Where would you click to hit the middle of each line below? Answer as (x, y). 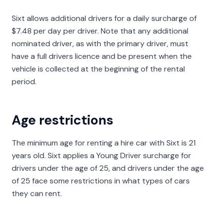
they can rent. (37, 193)
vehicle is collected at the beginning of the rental (98, 69)
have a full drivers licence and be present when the (102, 56)
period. (24, 82)
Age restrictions (63, 120)
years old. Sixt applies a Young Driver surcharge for (101, 155)
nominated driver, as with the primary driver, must (100, 44)
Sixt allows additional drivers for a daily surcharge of (104, 18)
